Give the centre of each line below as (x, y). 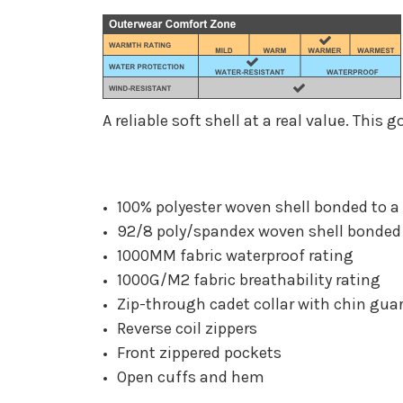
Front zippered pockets (200, 352)
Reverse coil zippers (188, 328)
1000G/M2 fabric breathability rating (249, 279)
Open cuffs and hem (191, 376)
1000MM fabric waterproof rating (236, 255)
